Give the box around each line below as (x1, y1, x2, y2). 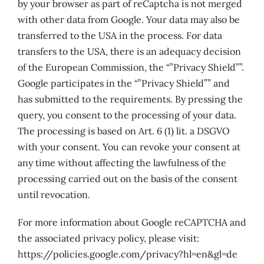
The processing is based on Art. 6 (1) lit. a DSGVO (17, 125, 230, 137)
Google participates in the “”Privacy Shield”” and (17, 77, 230, 89)
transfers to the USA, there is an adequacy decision (17, 45, 241, 57)
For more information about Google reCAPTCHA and (17, 216, 246, 228)
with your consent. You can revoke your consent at (17, 141, 240, 153)
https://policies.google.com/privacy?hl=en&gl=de (17, 248, 237, 260)
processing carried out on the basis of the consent (17, 173, 237, 184)
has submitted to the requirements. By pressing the (17, 93, 243, 105)
